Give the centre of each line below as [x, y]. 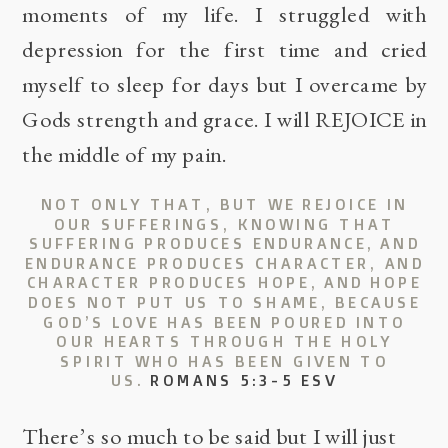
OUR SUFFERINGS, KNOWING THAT [225, 224]
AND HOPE [373, 283]
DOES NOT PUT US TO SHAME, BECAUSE [225, 302]
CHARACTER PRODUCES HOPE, [172, 283]
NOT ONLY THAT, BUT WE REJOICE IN [225, 204]
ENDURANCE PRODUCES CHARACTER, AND [224, 263]
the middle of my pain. [124, 155]
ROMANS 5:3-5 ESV [244, 381]
